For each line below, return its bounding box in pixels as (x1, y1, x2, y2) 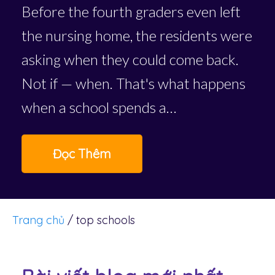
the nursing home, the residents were (21, 26, 252, 44)
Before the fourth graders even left (21, 2, 241, 20)
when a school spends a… (21, 98, 176, 116)
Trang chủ (12, 212, 64, 227)
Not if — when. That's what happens (21, 74, 246, 92)
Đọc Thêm (53, 145, 111, 161)
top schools (76, 212, 135, 227)
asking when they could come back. (21, 50, 239, 68)
